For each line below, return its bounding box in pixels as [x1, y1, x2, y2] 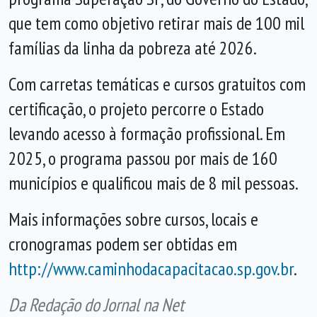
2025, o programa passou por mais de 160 [8, 146, 277, 170]
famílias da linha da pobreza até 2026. [8, 36, 257, 59]
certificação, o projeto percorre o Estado [8, 97, 264, 120]
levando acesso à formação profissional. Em [8, 122, 285, 145]
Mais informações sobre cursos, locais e [8, 207, 258, 231]
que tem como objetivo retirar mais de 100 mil [8, 11, 304, 35]
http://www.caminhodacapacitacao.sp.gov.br [8, 257, 294, 280]
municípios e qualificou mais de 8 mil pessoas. [8, 171, 299, 195]
